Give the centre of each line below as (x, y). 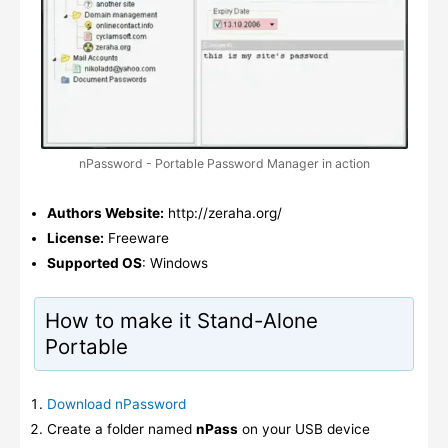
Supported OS (95, 263)
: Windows (175, 263)
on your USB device (304, 428)
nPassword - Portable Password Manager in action (224, 163)
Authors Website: (106, 213)
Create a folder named (122, 428)
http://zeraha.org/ (223, 213)
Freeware (137, 238)
